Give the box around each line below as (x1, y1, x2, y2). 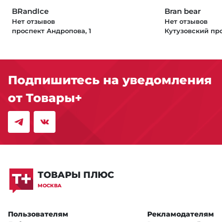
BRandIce (12, 6, 49, 16)
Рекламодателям (147, 209, 214, 219)
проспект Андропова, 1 (12, 26, 91, 35)
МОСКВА (38, 182, 61, 189)
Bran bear (165, 6, 201, 16)
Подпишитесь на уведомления (8, 72, 212, 87)
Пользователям (8, 209, 68, 219)
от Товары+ (8, 90, 82, 105)
